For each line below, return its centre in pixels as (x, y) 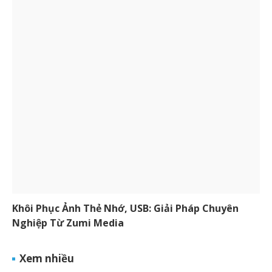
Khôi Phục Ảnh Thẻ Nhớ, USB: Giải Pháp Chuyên (125, 208)
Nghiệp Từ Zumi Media (68, 223)
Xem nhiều (47, 258)
